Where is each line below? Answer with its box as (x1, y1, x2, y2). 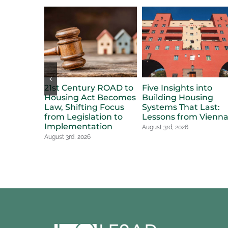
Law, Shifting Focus (44, 102, 124, 112)
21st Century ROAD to (44, 83, 133, 93)
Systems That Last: (141, 102, 220, 112)
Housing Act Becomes (44, 93, 136, 103)
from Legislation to (44, 112, 123, 122)
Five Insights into (141, 83, 212, 93)
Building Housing (141, 93, 213, 103)
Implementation (44, 122, 112, 132)
